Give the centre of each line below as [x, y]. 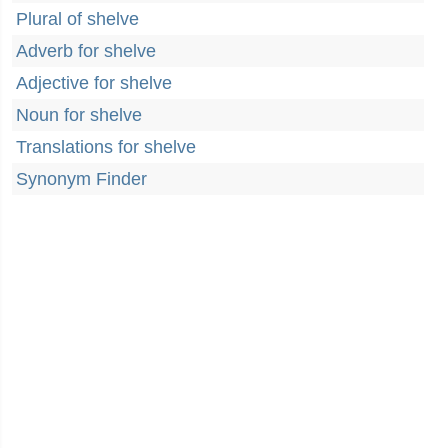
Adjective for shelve [94, 83]
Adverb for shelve [86, 51]
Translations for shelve [106, 147]
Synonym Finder [81, 179]
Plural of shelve [77, 19]
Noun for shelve [79, 115]
